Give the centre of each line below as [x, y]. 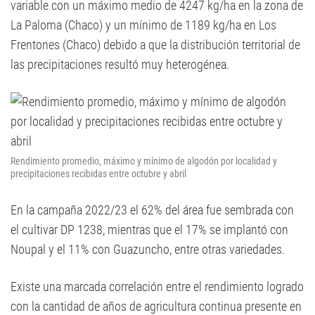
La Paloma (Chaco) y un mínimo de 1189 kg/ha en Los [143, 25]
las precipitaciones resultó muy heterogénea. [120, 64]
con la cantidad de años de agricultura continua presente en [156, 306]
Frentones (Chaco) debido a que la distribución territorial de [155, 45]
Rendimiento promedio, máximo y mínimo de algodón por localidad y [144, 161]
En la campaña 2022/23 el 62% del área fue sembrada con [152, 210]
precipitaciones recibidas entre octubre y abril [98, 174]
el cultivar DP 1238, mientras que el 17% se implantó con [149, 230]
